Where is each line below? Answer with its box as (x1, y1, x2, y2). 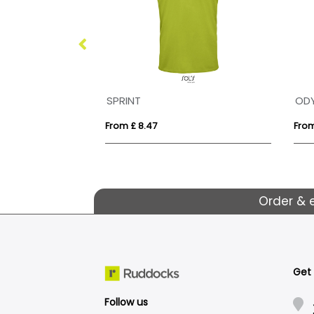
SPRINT (107, 93, 142, 108)
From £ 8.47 (105, 119, 158, 132)
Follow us (104, 294, 149, 309)
